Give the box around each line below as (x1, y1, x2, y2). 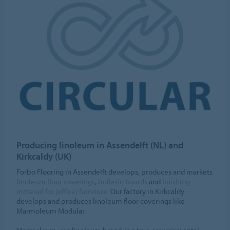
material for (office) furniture (16, 186, 108, 197)
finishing (162, 177, 190, 187)
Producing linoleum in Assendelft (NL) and (16, 139, 184, 151)
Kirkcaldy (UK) (16, 150, 72, 163)
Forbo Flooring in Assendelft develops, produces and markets (16, 167, 213, 177)
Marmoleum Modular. (16, 206, 86, 216)
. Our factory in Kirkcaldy (107, 186, 185, 197)
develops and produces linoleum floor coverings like (16, 196, 185, 206)
